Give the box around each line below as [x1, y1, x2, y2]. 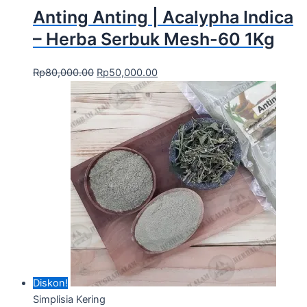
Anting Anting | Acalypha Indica [33, 6, 293, 27]
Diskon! [33, 276, 68, 289]
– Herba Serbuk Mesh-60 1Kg [33, 28, 275, 49]
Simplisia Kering [33, 293, 106, 306]
